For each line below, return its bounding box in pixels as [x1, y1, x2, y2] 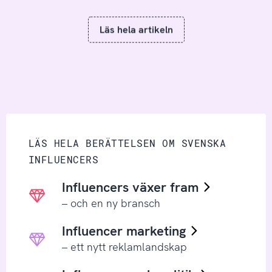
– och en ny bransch [61, 195, 160, 210]
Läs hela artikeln [99, 23, 173, 36]
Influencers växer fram [61, 178, 202, 197]
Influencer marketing [61, 222, 189, 240]
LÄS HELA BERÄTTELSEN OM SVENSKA [28, 136, 226, 149]
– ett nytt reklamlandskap [61, 239, 187, 254]
